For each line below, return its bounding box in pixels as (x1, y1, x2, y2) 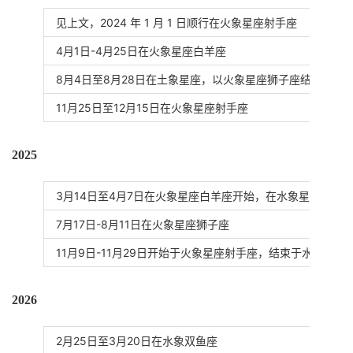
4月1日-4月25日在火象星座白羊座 (56, 44, 226, 58)
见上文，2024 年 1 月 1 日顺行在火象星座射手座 (56, 16, 297, 29)
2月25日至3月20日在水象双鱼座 (56, 334, 217, 347)
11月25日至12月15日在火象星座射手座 (56, 101, 248, 114)
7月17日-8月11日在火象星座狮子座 (56, 217, 229, 231)
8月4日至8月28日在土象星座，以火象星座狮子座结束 (56, 72, 322, 86)
